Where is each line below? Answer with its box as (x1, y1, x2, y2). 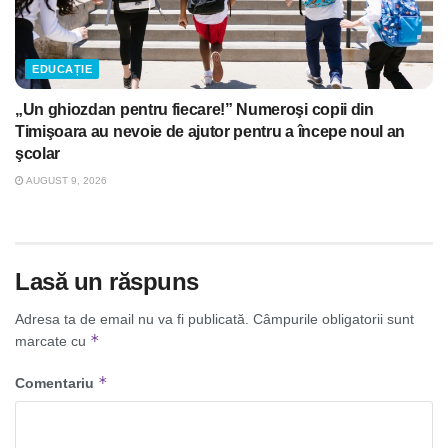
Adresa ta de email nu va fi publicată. (15, 311, 249, 328)
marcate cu (15, 333, 90, 350)
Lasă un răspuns (15, 268, 199, 296)
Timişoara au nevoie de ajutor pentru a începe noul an (15, 123, 406, 141)
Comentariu (15, 375, 98, 392)
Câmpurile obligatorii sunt (253, 311, 414, 328)
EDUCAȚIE (32, 63, 93, 76)
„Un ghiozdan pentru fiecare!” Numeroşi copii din (15, 101, 374, 119)
